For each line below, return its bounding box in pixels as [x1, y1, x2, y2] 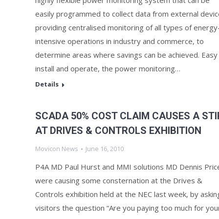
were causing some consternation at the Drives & [35, 175, 202, 185]
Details [35, 80, 59, 88]
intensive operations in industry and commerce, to [35, 36, 204, 46]
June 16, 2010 [86, 144, 124, 153]
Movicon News [35, 144, 78, 153]
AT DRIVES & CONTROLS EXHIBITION [35, 125, 201, 136]
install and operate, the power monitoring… [35, 64, 180, 73]
